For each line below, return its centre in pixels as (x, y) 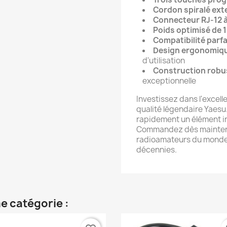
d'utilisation (164, 60)
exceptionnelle (169, 81)
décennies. (157, 149)
